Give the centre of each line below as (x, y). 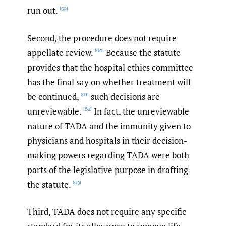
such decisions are (124, 96)
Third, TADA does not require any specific (107, 212)
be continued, (53, 96)
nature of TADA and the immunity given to (109, 126)
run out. (43, 11)
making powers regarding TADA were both (108, 155)
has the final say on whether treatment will (109, 82)
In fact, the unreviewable (140, 111)
